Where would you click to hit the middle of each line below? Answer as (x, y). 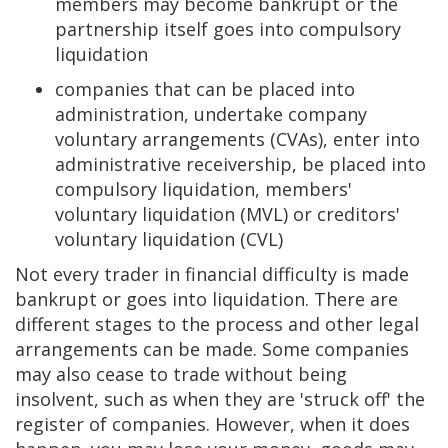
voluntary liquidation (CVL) (169, 239)
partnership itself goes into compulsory (228, 29)
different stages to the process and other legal (217, 324)
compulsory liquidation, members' (203, 189)
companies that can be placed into (205, 89)
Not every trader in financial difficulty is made (212, 274)
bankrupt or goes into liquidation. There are (206, 299)
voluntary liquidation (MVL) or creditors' (227, 214)
